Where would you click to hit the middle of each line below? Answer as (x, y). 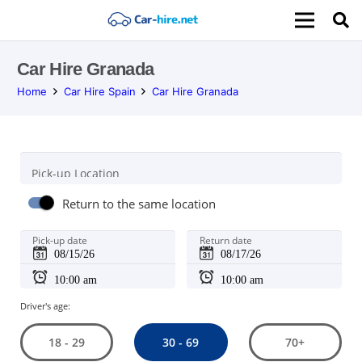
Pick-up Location (75, 173)
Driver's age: (45, 305)
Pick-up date (60, 241)
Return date (225, 241)
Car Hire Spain (99, 91)
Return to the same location (139, 204)
